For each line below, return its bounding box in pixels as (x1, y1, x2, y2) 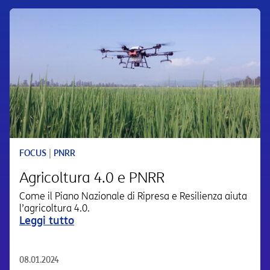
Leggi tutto (19, 213, 74, 227)
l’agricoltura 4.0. (19, 202, 90, 214)
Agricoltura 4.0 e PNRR (19, 168, 165, 186)
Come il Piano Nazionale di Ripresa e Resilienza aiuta (19, 190, 247, 202)
